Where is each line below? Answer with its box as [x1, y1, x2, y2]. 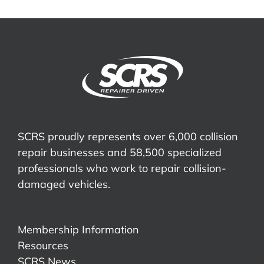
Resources [18, 239, 68, 253]
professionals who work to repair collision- [18, 161, 226, 176]
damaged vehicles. [18, 177, 110, 192]
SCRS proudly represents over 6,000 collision [18, 130, 238, 144]
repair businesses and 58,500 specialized [18, 146, 222, 160]
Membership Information [18, 223, 139, 237]
